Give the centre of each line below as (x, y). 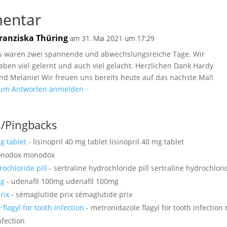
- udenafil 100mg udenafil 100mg (61, 181)
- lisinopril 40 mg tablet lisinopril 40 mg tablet (105, 142)
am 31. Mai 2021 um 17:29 (112, 39)
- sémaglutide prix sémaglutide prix (70, 195)
